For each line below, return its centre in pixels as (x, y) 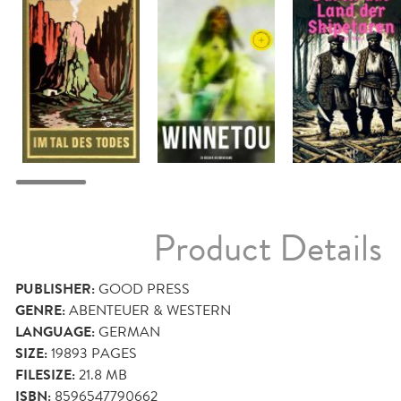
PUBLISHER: (55, 290)
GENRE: (40, 311)
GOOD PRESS (144, 289)
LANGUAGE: (55, 333)
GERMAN (129, 332)
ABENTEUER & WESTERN (150, 311)
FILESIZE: (45, 375)
